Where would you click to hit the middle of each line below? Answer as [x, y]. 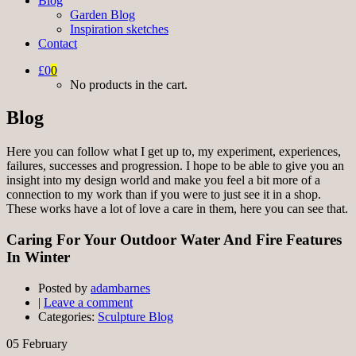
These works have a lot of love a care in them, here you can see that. [177, 209]
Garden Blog [103, 14]
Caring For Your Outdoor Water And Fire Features [174, 240]
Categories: [68, 316]
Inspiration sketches [119, 29]
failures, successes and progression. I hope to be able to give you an [175, 166]
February [45, 343]
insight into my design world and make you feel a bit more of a [163, 180]
